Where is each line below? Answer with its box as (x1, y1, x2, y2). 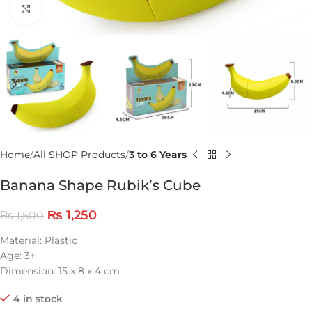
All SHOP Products (33, 148, 125, 162)
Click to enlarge (41, 3, 116, 15)
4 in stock (13, 292, 63, 306)
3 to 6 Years (129, 148, 187, 162)
